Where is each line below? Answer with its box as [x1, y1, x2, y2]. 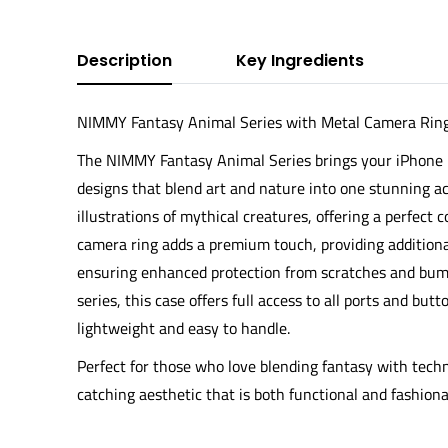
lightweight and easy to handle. [77, 315, 290, 340]
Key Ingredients [236, 48, 364, 72]
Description [77, 48, 172, 72]
